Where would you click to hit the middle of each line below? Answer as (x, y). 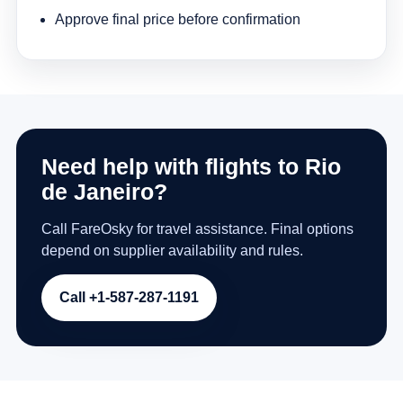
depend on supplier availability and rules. (172, 251)
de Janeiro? (104, 192)
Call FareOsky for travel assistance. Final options (197, 229)
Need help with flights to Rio (191, 167)
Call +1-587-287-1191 (129, 298)
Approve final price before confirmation (177, 20)
